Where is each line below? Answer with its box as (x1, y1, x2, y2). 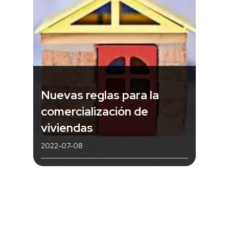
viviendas (41, 120, 93, 135)
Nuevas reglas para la (41, 87, 159, 103)
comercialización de (41, 103, 148, 119)
